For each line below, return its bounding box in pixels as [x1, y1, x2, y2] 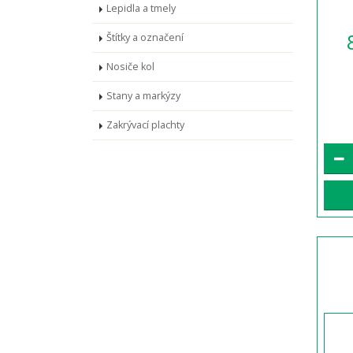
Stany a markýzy [106, 89, 180, 102]
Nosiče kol [106, 60, 154, 73]
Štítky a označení [106, 31, 184, 44]
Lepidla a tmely [106, 2, 176, 15]
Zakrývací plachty [106, 118, 184, 132]
